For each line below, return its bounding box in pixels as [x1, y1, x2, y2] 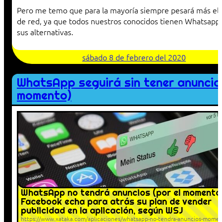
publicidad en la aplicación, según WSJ [21, 205, 183, 217]
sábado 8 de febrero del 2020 [82, 52, 186, 63]
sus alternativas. [17, 26, 73, 38]
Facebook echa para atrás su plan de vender [21, 196, 212, 208]
